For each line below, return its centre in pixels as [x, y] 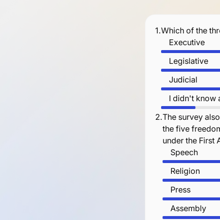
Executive [187, 42]
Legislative [188, 61]
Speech [184, 152]
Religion [185, 171]
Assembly [188, 208]
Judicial [183, 79]
